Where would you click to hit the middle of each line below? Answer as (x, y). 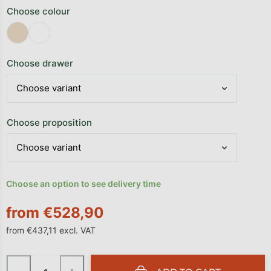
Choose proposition (49, 123)
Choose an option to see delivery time (83, 184)
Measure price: (38, 243)
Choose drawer (40, 64)
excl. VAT (76, 230)
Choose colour (38, 11)
